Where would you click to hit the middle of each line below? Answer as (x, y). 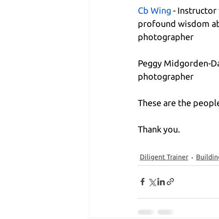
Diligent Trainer (164, 157)
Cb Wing (154, 10)
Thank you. (159, 129)
